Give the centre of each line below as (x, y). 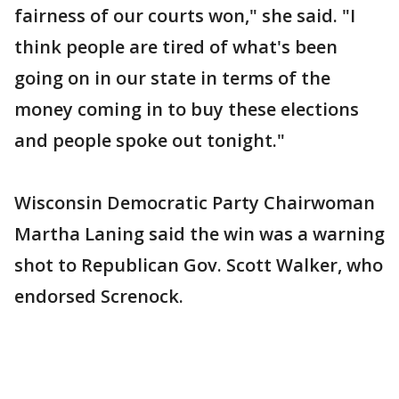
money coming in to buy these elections (187, 109)
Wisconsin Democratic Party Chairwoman (195, 203)
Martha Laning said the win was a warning (199, 234)
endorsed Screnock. (99, 296)
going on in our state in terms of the (172, 78)
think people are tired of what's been (176, 47)
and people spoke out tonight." (150, 140)
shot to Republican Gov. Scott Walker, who (199, 265)
